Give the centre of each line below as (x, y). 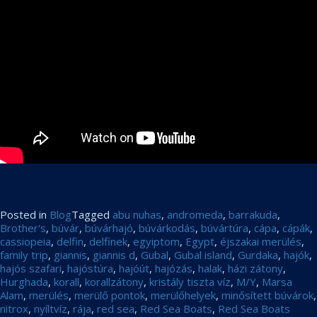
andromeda (195, 214)
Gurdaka (258, 255)
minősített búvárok (267, 295)
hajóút (134, 268)
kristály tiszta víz (190, 282)
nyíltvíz (51, 309)
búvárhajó (109, 228)
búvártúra (225, 228)
